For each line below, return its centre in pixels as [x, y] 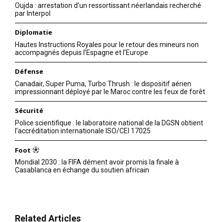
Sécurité [29, 110]
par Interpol [33, 13]
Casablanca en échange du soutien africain [82, 170]
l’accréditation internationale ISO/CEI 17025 [83, 131]
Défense [29, 71]
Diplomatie [33, 32]
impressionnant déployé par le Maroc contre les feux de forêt [110, 91]
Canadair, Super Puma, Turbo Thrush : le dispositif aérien [103, 83]
